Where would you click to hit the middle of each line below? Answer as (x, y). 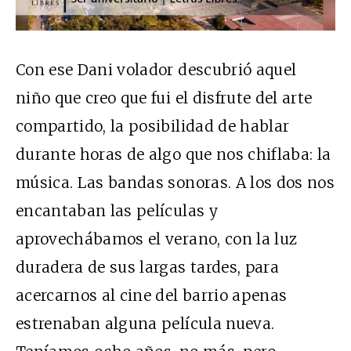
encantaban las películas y (117, 211)
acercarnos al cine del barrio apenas (152, 296)
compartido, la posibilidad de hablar (153, 127)
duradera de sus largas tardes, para (147, 268)
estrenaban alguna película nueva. (145, 324)
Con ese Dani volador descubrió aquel (156, 70)
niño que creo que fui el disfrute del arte (164, 98)
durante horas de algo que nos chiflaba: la (174, 155)
